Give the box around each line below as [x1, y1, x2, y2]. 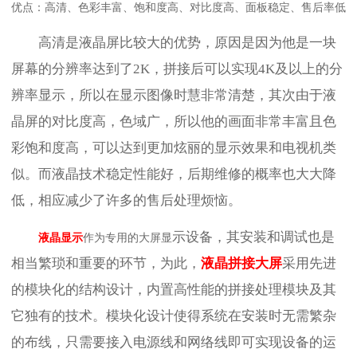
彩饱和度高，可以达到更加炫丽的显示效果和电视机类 [11, 140, 336, 156]
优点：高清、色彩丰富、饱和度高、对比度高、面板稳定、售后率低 [11, 2, 346, 14]
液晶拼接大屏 [201, 256, 282, 272]
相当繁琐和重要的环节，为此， [11, 256, 201, 272]
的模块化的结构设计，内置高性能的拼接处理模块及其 [11, 282, 336, 298]
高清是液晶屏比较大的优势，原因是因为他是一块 [37, 35, 336, 51]
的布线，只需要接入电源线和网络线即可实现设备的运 [11, 335, 336, 351]
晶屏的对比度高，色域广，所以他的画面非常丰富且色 [11, 114, 336, 130]
